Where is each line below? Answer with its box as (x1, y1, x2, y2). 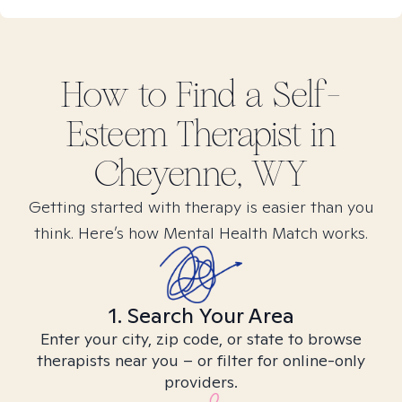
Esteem (66, 113, 168, 156)
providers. (164, 371, 238, 392)
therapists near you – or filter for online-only (37, 350, 365, 371)
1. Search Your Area (108, 301, 294, 329)
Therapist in (167, 113, 336, 156)
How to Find (61, 74, 245, 117)
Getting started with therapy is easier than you (28, 197, 374, 217)
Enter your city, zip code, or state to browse (40, 328, 362, 349)
